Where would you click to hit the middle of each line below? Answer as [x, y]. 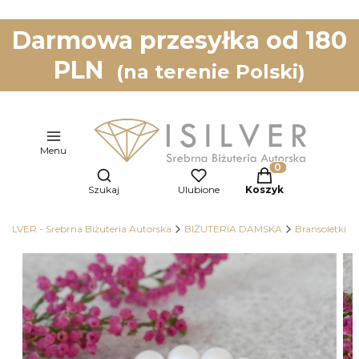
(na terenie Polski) [211, 72]
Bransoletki [321, 228]
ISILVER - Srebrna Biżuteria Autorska [87, 228]
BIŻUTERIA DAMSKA [233, 228]
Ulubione [199, 189]
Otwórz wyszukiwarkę [163, 172]
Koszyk [264, 189]
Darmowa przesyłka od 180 [179, 40]
